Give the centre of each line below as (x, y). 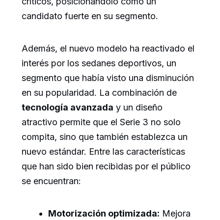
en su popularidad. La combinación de (99, 92)
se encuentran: (51, 181)
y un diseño (138, 107)
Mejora (175, 213)
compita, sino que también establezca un (105, 137)
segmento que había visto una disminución (108, 78)
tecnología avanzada (68, 107)
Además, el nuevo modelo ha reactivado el (108, 48)
